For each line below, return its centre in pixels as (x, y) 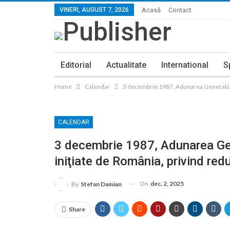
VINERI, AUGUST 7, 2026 (94, 10)
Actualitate (126, 65)
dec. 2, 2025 (167, 183)
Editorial (76, 65)
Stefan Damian (101, 184)
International (185, 65)
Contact (180, 10)
